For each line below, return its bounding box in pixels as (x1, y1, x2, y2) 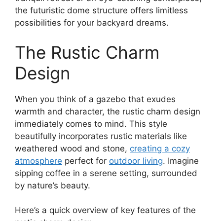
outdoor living (109, 155, 163, 166)
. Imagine (163, 155, 199, 166)
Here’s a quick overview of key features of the (15, 205, 196, 216)
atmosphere (15, 155, 62, 166)
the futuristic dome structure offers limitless (15, 5, 188, 16)
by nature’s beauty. (15, 180, 90, 190)
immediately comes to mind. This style (15, 118, 167, 129)
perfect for (62, 155, 109, 166)
